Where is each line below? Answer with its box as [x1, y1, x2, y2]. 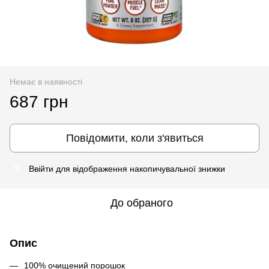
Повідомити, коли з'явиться [65, 131, 204, 144]
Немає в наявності [10, 76, 82, 86]
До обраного [110, 196, 173, 209]
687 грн [10, 92, 68, 111]
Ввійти [29, 163, 53, 174]
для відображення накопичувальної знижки [53, 163, 225, 174]
